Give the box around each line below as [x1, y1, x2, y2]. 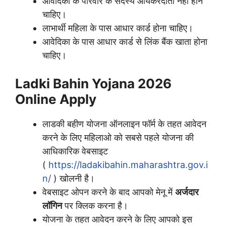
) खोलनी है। [51, 173, 95, 184]
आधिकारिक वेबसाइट [42, 145, 108, 156]
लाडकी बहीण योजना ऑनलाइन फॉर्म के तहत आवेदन [42, 118, 206, 129]
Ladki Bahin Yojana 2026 [15, 75, 172, 91]
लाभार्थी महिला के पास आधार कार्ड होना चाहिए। [42, 22, 193, 33]
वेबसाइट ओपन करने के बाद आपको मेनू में [42, 186, 175, 197]
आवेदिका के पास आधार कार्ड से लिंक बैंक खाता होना [42, 36, 207, 47]
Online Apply [15, 91, 96, 107]
